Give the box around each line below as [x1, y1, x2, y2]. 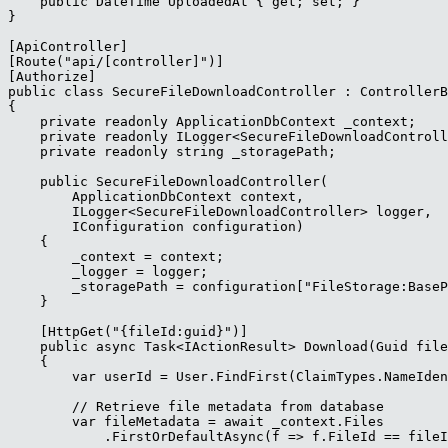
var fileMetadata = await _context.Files [8, 414, 384, 430]
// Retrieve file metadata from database [8, 399, 384, 415]
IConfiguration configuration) [8, 219, 304, 235]
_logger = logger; [8, 264, 208, 280]
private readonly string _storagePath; [8, 144, 336, 160]
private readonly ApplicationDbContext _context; [8, 114, 416, 130]
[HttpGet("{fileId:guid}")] [8, 324, 248, 340]
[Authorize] [8, 69, 96, 85]
